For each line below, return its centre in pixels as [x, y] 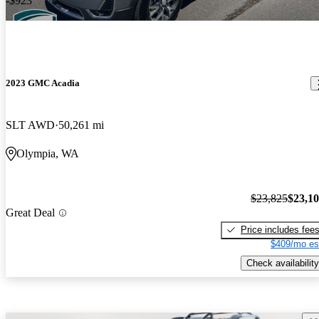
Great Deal [30, 213]
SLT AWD [30, 125]
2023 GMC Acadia [43, 83]
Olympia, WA [48, 154]
